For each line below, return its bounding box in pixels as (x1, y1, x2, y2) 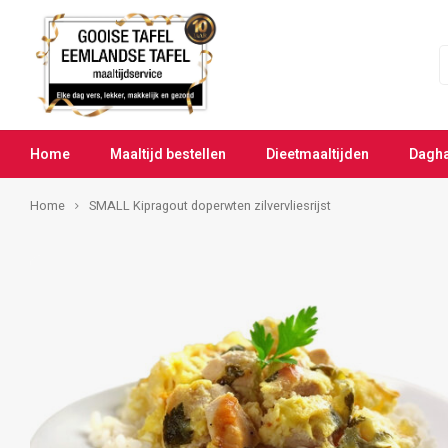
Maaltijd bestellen (110, 143, 226, 165)
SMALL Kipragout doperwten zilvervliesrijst (89, 197, 331, 215)
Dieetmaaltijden (266, 143, 369, 165)
